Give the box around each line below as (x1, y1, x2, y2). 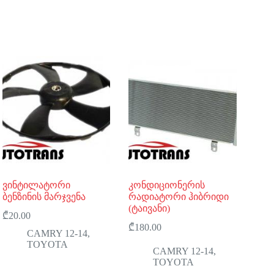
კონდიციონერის (128, 179, 206, 190)
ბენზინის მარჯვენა (2, 191, 86, 202)
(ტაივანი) (128, 202, 171, 213)
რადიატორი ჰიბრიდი (128, 191, 229, 202)
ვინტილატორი (2, 179, 71, 190)
